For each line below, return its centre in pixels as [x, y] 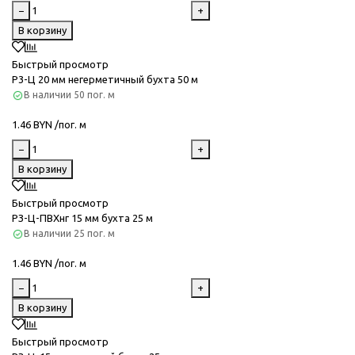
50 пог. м [94, 95]
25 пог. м [94, 234]
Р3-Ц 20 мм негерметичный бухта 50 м [105, 80]
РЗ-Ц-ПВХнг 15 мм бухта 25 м [82, 218]
